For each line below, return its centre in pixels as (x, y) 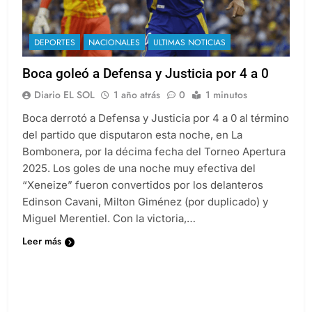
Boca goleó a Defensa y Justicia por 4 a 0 (146, 73)
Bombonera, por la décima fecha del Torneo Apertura (154, 151)
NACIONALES (114, 42)
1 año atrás (137, 94)
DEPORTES (55, 42)
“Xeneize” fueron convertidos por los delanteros (143, 185)
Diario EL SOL (64, 94)
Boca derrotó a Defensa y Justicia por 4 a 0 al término (156, 118)
